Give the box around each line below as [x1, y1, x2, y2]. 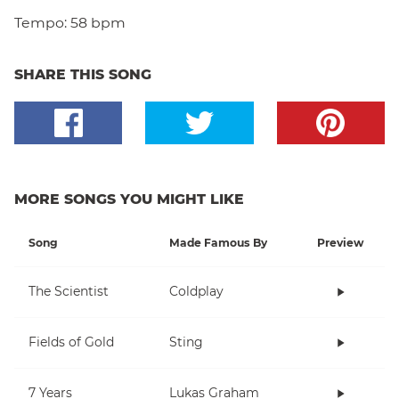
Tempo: [14, 13, 67, 31]
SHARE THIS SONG [14, 65, 151, 83]
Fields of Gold [28, 334, 114, 351]
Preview [317, 235, 363, 249]
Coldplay [169, 283, 224, 300]
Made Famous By [169, 235, 267, 249]
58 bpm [70, 13, 126, 31]
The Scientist [28, 283, 109, 300]
